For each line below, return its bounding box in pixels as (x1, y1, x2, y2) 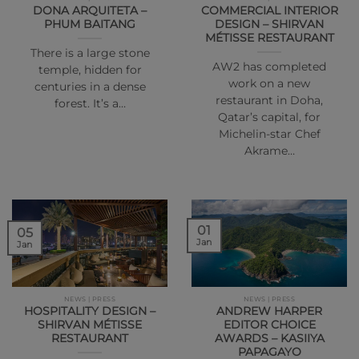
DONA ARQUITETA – (33, 3, 147, 17)
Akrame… (244, 143, 295, 157)
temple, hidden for (38, 63, 142, 76)
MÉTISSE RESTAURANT (204, 30, 334, 44)
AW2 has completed (212, 59, 326, 73)
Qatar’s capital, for (218, 110, 321, 123)
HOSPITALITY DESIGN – (24, 305, 155, 318)
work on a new (228, 76, 310, 90)
